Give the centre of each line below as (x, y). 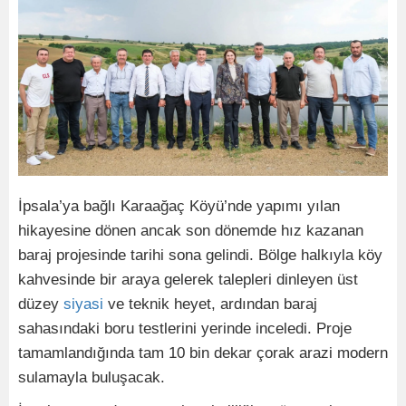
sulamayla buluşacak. (92, 377)
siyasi (83, 304)
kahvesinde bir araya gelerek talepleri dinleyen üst (188, 280)
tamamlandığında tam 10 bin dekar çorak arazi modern (203, 353)
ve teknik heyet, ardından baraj (210, 304)
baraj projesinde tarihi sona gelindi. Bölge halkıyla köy (200, 255)
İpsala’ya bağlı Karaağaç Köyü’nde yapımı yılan (179, 206)
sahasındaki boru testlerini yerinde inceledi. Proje (185, 329)
